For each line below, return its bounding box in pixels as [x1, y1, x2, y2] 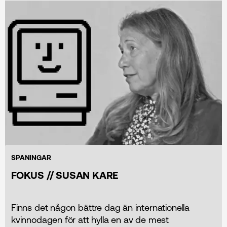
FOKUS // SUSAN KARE [11, 169, 119, 181]
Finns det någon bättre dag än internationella [11, 202, 190, 213]
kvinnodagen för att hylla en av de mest [11, 214, 169, 225]
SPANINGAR [11, 153, 51, 162]
